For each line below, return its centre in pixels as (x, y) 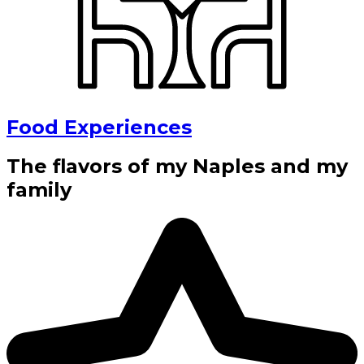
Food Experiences (99, 127)
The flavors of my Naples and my (177, 167)
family (39, 190)
